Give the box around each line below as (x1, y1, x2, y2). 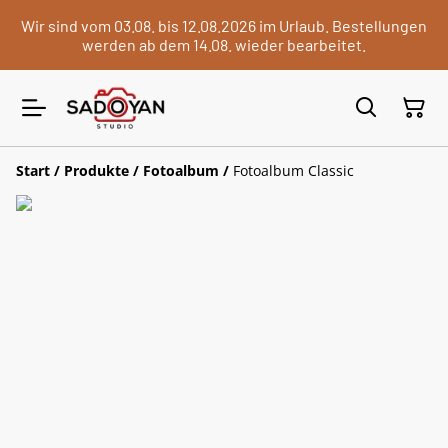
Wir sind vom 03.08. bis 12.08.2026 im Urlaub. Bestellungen (21, 16, 427, 35)
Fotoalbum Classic (233, 160, 354, 180)
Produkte (64, 160, 129, 180)
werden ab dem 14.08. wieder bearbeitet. (82, 35, 366, 54)
